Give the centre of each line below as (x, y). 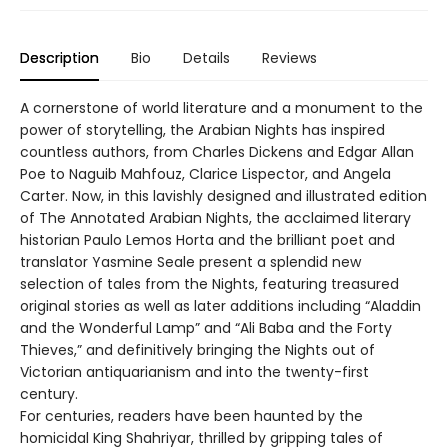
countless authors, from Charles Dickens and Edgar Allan (217, 152)
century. (49, 394)
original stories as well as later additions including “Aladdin (220, 306)
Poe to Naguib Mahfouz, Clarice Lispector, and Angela (205, 174)
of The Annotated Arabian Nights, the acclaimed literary (215, 218)
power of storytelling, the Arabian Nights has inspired (202, 130)
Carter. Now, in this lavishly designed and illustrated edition (223, 196)
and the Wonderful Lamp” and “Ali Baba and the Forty (206, 328)
